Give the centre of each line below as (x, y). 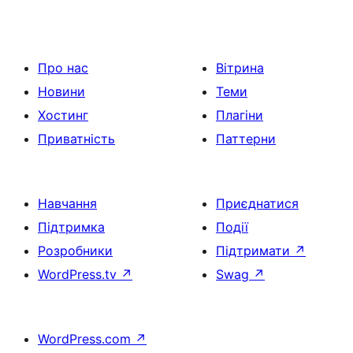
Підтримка (71, 227)
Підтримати (255, 251)
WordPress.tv (79, 275)
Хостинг (63, 115)
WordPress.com (86, 339)
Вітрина (240, 68)
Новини (61, 92)
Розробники (75, 251)
